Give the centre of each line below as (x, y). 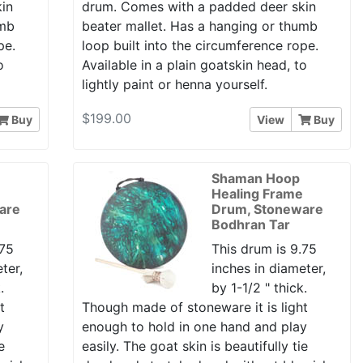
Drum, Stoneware (267, 209)
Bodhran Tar (250, 224)
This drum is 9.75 (264, 248)
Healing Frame (257, 193)
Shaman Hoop (255, 178)
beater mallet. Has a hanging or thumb (199, 26)
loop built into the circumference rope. (200, 46)
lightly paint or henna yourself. (174, 85)
